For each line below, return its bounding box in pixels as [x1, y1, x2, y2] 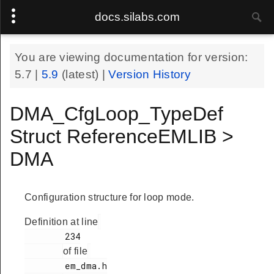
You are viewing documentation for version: [15, 51, 248, 64]
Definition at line [24, 217, 98, 227]
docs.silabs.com [94, 10, 180, 23]
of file [63, 246, 88, 256]
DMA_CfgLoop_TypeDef [10, 103, 223, 125]
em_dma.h [24, 260, 65, 272]
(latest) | [62, 68, 109, 81]
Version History [108, 68, 191, 81]
